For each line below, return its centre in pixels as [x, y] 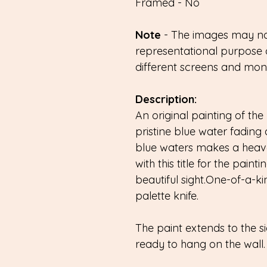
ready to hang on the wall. [200, 244]
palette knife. [167, 195]
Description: [166, 99]
